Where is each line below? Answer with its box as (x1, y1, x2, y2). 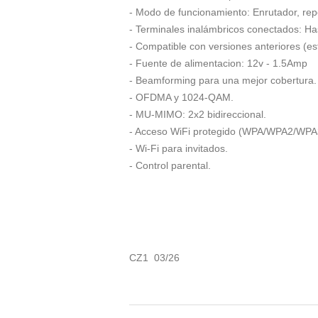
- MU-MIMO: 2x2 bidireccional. (129, 108, 266, 120)
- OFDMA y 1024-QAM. (129, 91, 234, 103)
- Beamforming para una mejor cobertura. (129, 74, 317, 86)
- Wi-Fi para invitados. (129, 142, 228, 154)
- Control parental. (129, 159, 211, 171)
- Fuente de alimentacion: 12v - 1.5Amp (129, 57, 307, 69)
